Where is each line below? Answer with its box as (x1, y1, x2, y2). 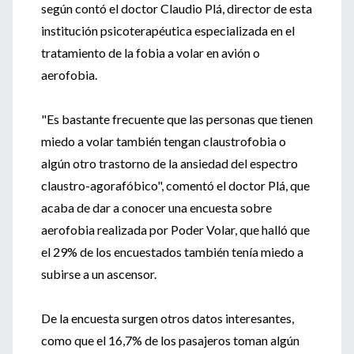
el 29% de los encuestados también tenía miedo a (41, 244, 303, 259)
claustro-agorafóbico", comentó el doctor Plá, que (41, 178, 310, 193)
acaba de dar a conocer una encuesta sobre (41, 200, 272, 215)
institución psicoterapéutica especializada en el (41, 23, 295, 38)
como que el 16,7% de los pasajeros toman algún (41, 333, 299, 348)
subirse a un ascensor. (41, 266, 156, 281)
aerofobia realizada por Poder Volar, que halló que (41, 222, 310, 237)
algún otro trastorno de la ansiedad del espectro (41, 156, 298, 171)
